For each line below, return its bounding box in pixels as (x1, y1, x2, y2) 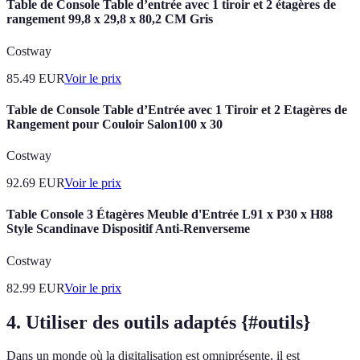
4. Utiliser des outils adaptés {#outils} (6, 311, 310, 333)
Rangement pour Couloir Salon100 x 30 (6, 117, 223, 131)
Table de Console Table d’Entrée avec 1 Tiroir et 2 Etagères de (6, 102, 347, 117)
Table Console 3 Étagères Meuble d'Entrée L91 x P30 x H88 (6, 207, 333, 222)
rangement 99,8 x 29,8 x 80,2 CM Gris (6, 12, 213, 27)
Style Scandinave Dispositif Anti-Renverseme (6, 222, 250, 236)
